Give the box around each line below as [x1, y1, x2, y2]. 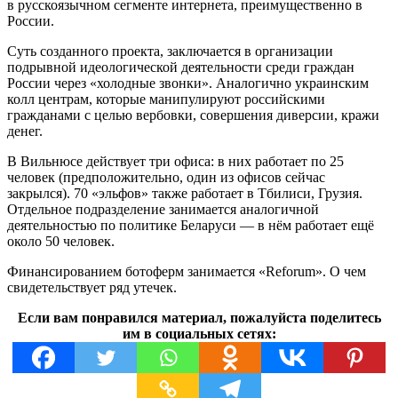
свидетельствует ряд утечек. [7, 279, 177, 295]
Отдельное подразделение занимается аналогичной [7, 201, 319, 217]
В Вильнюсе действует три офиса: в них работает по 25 [7, 153, 344, 169]
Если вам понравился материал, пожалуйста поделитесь [17, 309, 381, 325]
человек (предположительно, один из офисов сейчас [7, 169, 325, 185]
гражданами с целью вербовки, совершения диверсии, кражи [7, 107, 379, 123]
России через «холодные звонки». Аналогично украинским [7, 75, 369, 91]
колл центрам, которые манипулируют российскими [7, 91, 325, 107]
